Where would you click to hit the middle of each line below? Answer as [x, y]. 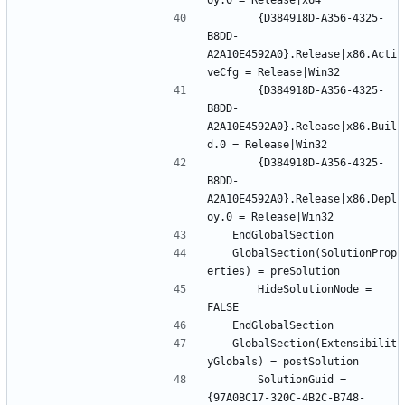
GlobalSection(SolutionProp [223, 253]
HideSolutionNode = [235, 289]
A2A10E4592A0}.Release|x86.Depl [302, 198]
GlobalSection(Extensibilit [223, 343]
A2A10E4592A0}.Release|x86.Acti [302, 54]
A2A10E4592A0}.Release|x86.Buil [302, 126]
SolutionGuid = [235, 379]
